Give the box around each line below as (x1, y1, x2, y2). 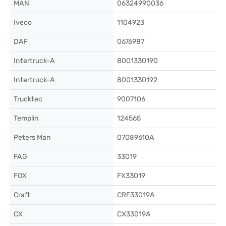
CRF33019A (117, 191, 155, 199)
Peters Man (14, 133, 51, 142)
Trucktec (14, 95, 42, 103)
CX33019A (117, 210, 151, 218)
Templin (14, 114, 39, 123)
